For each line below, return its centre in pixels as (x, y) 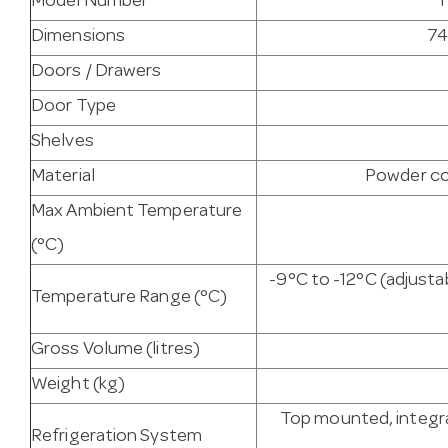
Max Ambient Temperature (137, 213)
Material (63, 178)
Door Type (73, 108)
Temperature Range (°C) (129, 299)
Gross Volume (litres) (116, 351)
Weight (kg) (78, 386)
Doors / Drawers (96, 73)
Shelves (62, 143)
